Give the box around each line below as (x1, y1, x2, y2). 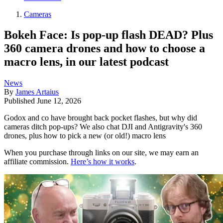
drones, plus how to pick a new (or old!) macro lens (4, 131, 166, 140)
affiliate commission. (4, 157, 71, 166)
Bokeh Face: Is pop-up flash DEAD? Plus (4, 28, 213, 42)
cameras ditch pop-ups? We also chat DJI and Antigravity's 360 (4, 122, 202, 131)
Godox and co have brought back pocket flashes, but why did (4, 113, 197, 122)
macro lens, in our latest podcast (4, 55, 169, 69)
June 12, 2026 (37, 97, 81, 106)
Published (4, 97, 37, 106)
